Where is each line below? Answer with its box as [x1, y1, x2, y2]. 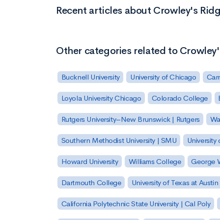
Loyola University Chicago [61, 93, 141, 103]
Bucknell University [61, 72, 120, 82]
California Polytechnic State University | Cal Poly [61, 198, 211, 208]
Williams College [128, 156, 181, 166]
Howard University [61, 156, 118, 166]
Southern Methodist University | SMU [61, 136, 177, 145]
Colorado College [151, 93, 208, 103]
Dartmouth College [61, 177, 121, 187]
